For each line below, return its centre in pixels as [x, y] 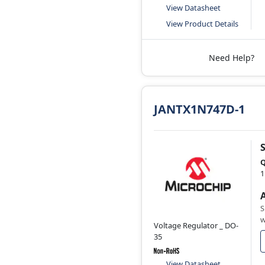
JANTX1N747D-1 [199, 109]
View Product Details [202, 23]
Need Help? [231, 57]
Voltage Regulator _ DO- [196, 225]
